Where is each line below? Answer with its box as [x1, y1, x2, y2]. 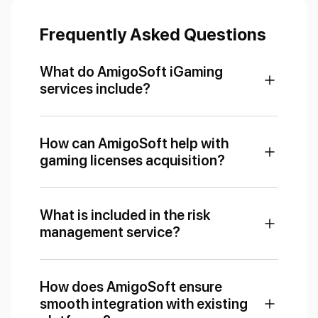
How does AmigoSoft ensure [40, 278, 222, 295]
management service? [40, 223, 180, 241]
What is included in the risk [40, 206, 210, 224]
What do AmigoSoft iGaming [40, 62, 223, 80]
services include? [40, 79, 150, 97]
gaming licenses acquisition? [40, 151, 225, 169]
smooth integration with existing [40, 295, 248, 312]
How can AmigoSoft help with [40, 134, 229, 152]
